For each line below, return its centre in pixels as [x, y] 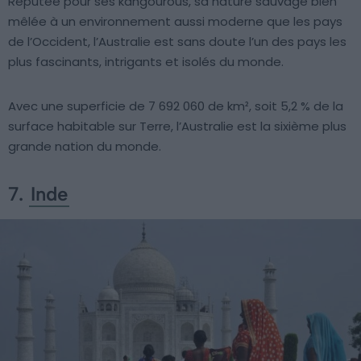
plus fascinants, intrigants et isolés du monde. [146, 62]
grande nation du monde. [85, 147]
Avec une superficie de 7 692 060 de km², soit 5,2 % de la [176, 106]
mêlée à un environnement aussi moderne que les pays [175, 22]
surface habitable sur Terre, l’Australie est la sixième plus [177, 127]
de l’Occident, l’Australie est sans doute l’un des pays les [177, 42]
